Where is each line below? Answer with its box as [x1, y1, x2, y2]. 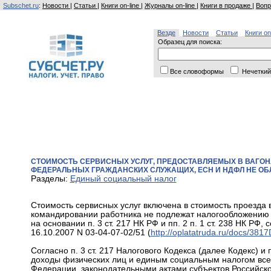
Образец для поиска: [158, 38, 222, 45]
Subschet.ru [3, 2, 39, 9]
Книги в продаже [200, 2, 252, 9]
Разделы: [30, 174, 70, 184]
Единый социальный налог [70, 174, 177, 184]
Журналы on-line [145, 2, 197, 9]
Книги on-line [101, 2, 141, 9]
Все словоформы [170, 68, 226, 75]
